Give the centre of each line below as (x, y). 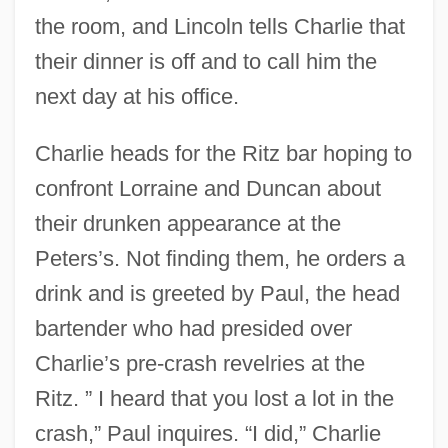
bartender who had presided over (193, 328)
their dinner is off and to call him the (205, 61)
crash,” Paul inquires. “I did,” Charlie (207, 433)
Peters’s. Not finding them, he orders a (219, 258)
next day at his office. (136, 96)
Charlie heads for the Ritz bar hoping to (223, 153)
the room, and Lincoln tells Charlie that (219, 26)
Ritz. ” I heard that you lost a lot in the (214, 398)
